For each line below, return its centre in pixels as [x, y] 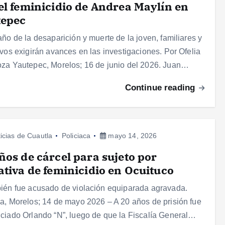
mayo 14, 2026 [132, 136]
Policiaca [76, 136]
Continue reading [161, 88]
